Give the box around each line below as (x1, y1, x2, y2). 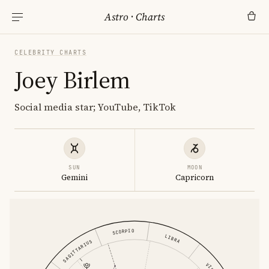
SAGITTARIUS (61, 238, 93, 264)
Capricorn (175, 172, 214, 183)
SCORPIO (111, 228, 134, 237)
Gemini (61, 172, 88, 183)
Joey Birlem (14, 64, 130, 96)
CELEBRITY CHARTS (14, 49, 86, 56)
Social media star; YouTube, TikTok (14, 100, 176, 113)
